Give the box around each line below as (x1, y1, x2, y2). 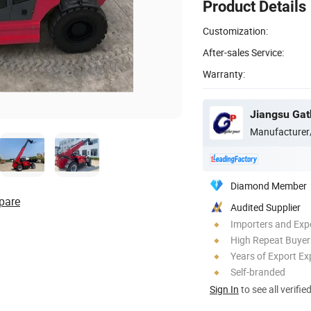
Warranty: (203, 67, 245, 81)
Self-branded (230, 264, 285, 278)
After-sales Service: (203, 45, 284, 59)
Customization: (203, 24, 268, 37)
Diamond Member (230, 178, 307, 192)
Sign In (210, 282, 239, 296)
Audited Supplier (230, 200, 301, 214)
